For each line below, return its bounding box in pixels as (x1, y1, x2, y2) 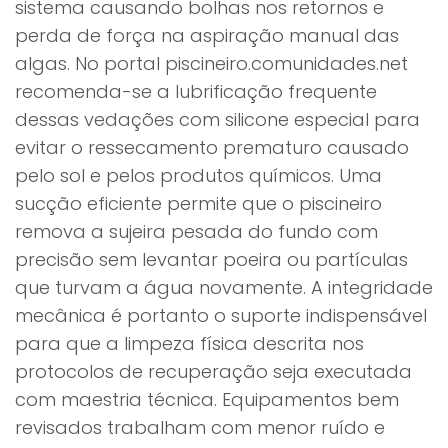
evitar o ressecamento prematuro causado (15, 135, 409, 160)
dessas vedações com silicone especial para (15, 107, 420, 132)
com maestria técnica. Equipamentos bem (15, 387, 399, 412)
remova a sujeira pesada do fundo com (15, 219, 378, 244)
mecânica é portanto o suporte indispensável (15, 303, 427, 328)
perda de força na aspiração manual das (15, 23, 399, 48)
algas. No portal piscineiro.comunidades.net (15, 51, 408, 76)
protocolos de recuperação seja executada (15, 359, 412, 384)
